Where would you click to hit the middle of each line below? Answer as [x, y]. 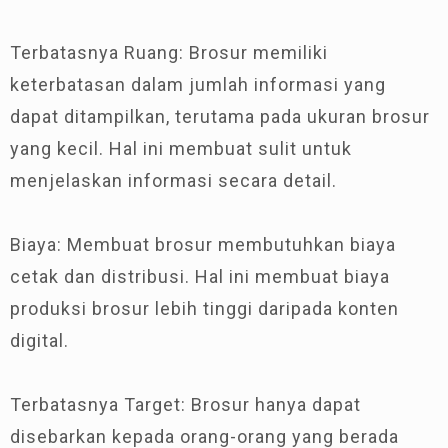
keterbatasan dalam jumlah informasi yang [198, 84]
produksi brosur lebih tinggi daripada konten [204, 308]
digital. [39, 340]
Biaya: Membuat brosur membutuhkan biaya [203, 244]
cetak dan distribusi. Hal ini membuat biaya [200, 276]
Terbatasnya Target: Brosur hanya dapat [185, 404]
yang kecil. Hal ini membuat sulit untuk [181, 148]
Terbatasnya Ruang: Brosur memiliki [169, 52]
